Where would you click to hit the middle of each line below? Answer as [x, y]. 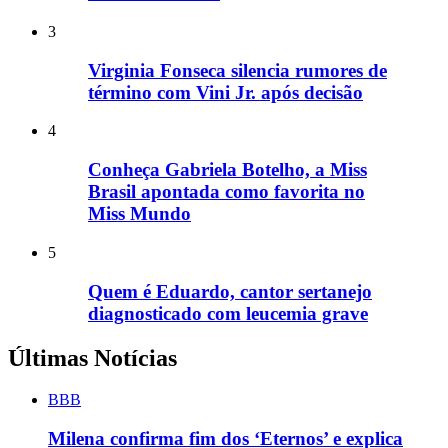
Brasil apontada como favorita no [226, 192]
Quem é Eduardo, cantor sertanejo [230, 291]
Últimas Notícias [92, 357]
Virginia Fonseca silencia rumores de [237, 70]
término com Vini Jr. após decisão [225, 92]
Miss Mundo [139, 214]
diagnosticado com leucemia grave [228, 313]
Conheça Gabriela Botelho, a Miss [227, 170]
